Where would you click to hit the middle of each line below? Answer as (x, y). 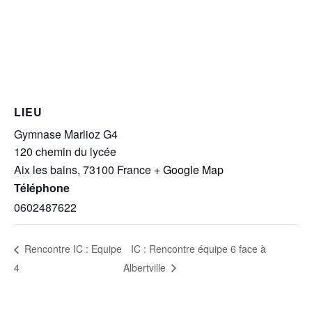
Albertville (146, 267)
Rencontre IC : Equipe (72, 249)
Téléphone (42, 188)
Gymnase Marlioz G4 (66, 134)
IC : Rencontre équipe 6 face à (198, 249)
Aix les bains (46, 170)
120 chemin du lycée (65, 152)
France (134, 170)
